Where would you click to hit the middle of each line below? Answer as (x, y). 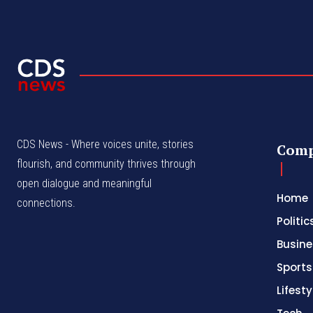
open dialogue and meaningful (84, 183)
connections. (46, 203)
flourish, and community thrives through (106, 163)
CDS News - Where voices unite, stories (105, 144)
